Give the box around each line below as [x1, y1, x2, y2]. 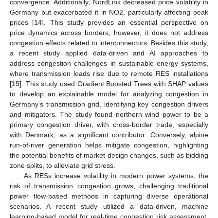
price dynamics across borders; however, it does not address [10, 28, 208, 36]
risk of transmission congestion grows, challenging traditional [10, 182, 208, 190]
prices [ [10, 18, 35, 26]
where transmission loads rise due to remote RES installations [10, 69, 208, 77]
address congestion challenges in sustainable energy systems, [10, 59, 208, 67]
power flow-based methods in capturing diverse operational [10, 192, 208, 200]
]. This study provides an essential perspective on [42, 18, 208, 26]
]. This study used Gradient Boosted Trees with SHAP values [19, 79, 208, 88]
